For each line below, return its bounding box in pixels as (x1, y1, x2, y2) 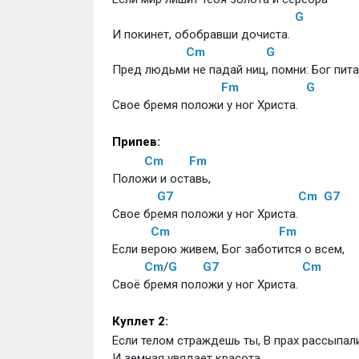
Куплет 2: (111, 314, 168, 329)
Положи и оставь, (111, 171, 211, 186)
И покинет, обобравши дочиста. (111, 27, 293, 42)
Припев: (111, 135, 160, 149)
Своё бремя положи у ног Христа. (111, 277, 298, 292)
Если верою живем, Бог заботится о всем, (111, 242, 345, 256)
